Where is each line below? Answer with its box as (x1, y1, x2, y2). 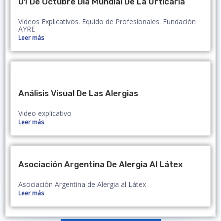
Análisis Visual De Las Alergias (18, 88, 138, 99)
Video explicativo (18, 109, 72, 118)
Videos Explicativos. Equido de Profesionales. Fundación (18, 17, 196, 27)
